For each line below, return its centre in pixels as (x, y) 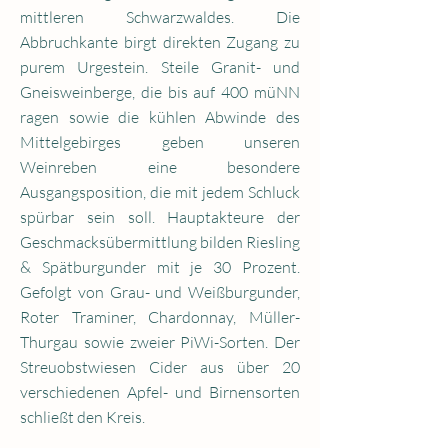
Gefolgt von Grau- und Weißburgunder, (160, 292)
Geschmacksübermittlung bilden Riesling (160, 242)
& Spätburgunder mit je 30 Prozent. (160, 267)
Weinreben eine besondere (160, 167)
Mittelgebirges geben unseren (160, 142)
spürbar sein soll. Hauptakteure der (160, 217)
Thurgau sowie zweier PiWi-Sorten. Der (160, 342)
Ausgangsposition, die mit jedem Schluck (160, 192)
